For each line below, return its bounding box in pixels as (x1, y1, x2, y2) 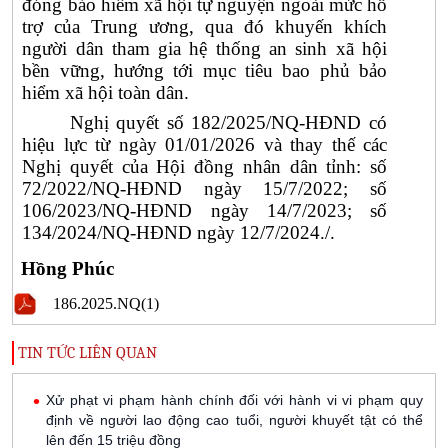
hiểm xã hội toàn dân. (22, 82, 190, 104)
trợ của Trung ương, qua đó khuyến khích (22, 16, 387, 38)
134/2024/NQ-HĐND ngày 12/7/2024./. (22, 222, 336, 244)
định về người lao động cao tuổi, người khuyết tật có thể (46, 411, 423, 428)
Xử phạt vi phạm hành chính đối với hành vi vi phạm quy (46, 391, 423, 408)
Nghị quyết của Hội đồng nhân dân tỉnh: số (22, 156, 387, 178)
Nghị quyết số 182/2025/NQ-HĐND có (69, 112, 387, 134)
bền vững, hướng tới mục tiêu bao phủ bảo (22, 60, 387, 82)
